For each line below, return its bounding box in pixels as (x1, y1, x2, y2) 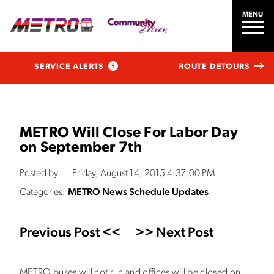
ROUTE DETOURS (178, 62, 250, 71)
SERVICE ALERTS (34, 62, 105, 71)
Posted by (20, 169, 58, 179)
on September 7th (20, 141, 143, 155)
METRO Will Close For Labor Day (20, 126, 239, 141)
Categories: (20, 188, 65, 198)
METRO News (68, 188, 127, 198)
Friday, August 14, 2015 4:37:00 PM (72, 169, 215, 179)
